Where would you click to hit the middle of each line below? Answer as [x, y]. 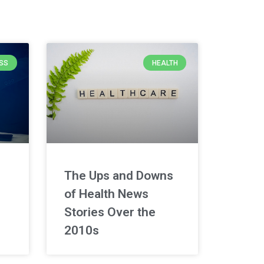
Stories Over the [110, 212]
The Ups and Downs [118, 176]
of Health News [106, 194]
